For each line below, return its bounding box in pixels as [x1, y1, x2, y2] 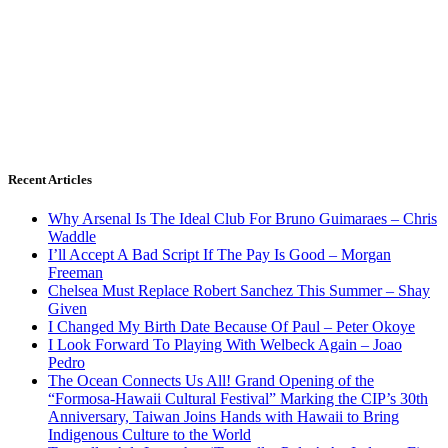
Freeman [48, 264, 103, 282]
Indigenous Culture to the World [48, 426, 251, 444]
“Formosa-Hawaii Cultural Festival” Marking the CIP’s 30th [48, 390, 428, 408]
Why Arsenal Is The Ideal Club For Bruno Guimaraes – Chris [48, 210, 437, 228]
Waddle [48, 228, 96, 246]
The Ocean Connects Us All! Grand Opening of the [48, 372, 374, 390]
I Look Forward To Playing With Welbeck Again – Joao [48, 336, 402, 354]
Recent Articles [8, 171, 92, 187]
